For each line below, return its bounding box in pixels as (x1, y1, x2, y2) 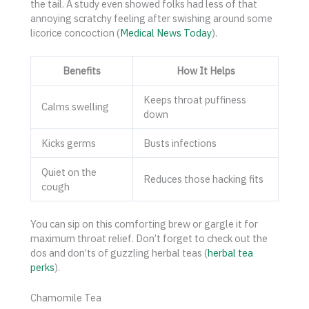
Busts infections (143, 137, 217, 150)
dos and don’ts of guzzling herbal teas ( (30, 246, 208, 259)
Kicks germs (41, 137, 96, 150)
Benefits (63, 64, 101, 78)
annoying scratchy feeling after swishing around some (30, 11, 272, 25)
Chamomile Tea (30, 291, 101, 305)
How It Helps (176, 64, 235, 78)
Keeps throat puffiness (143, 93, 246, 107)
